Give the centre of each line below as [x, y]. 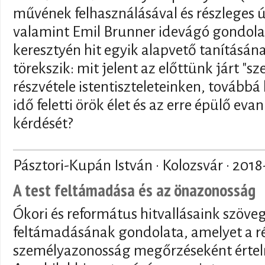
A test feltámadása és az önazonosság [134, 190]
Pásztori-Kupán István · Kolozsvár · [123, 165]
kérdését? [43, 123]
